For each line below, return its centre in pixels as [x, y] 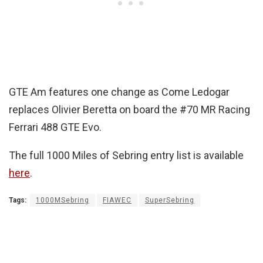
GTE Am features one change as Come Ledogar [119, 92]
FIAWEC [117, 200]
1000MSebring [63, 200]
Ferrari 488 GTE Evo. [55, 127]
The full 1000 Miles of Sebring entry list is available [126, 155]
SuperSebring [170, 200]
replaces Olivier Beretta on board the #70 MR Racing [129, 109]
